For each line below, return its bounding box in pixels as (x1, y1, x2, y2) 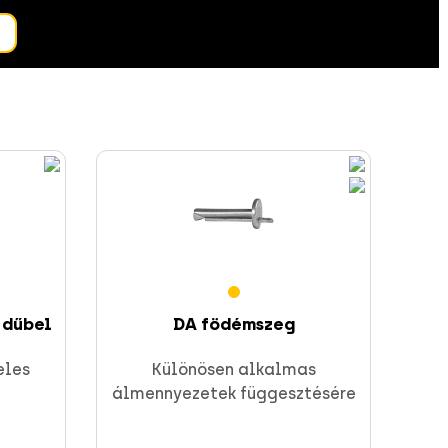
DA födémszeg (172, 314, 295, 335)
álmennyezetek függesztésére (111, 384, 356, 404)
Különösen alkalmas (151, 360, 316, 380)
